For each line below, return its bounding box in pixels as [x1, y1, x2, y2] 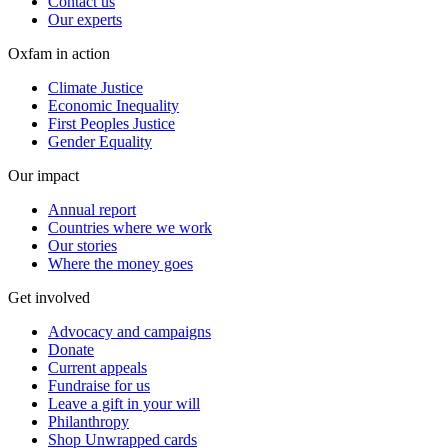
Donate [48, 341, 94, 359]
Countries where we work [48, 219, 212, 237]
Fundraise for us [48, 377, 150, 395]
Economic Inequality [48, 97, 179, 115]
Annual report [48, 201, 136, 219]
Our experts [48, 11, 122, 29]
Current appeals [48, 359, 147, 377]
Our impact [8, 167, 79, 185]
